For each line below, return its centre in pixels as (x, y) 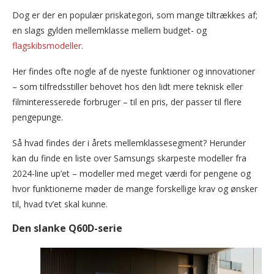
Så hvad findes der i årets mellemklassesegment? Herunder (129, 143)
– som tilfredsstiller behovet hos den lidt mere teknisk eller (128, 87)
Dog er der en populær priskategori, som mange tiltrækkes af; (135, 15)
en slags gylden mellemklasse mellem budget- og (109, 31)
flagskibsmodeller (47, 46)
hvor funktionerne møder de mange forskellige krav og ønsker (135, 189)
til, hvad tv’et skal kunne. (60, 204)
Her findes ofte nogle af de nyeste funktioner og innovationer (134, 72)
